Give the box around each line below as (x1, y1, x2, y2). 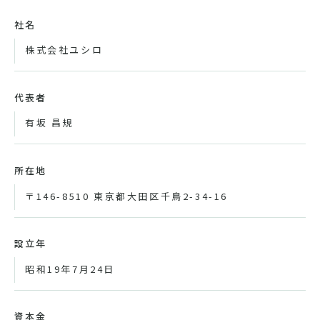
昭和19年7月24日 (25, 261, 115, 276)
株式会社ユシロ (25, 43, 104, 57)
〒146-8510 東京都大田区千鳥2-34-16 (25, 189, 229, 203)
